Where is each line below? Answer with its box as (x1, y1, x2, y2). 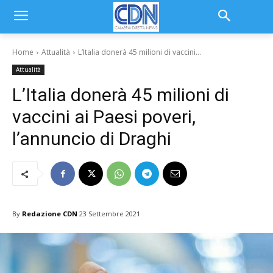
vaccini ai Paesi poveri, (12, 106, 196, 127)
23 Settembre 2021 (79, 209, 140, 219)
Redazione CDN (22, 208, 77, 218)
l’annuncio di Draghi (12, 128, 171, 149)
